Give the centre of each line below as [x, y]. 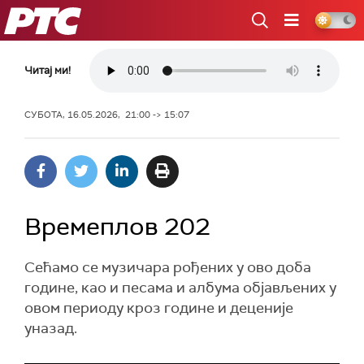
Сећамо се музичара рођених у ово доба [168, 267]
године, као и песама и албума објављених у [180, 288]
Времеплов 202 [117, 226]
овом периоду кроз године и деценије [159, 308]
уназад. [51, 328]
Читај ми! [48, 70]
